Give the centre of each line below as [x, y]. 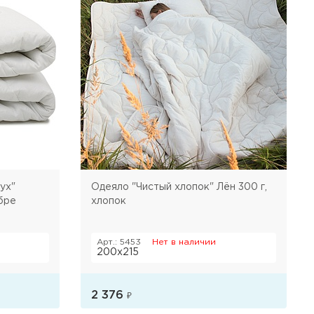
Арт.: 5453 [118, 242]
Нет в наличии [184, 242]
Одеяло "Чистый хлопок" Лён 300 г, [179, 187]
